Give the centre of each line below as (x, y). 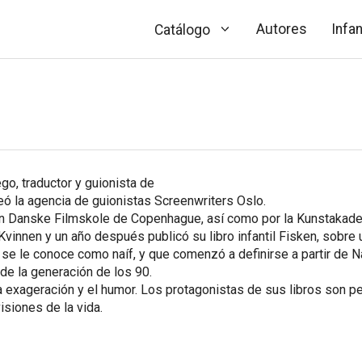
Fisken (298, 236)
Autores (282, 29)
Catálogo (182, 29)
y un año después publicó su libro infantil (160, 236)
